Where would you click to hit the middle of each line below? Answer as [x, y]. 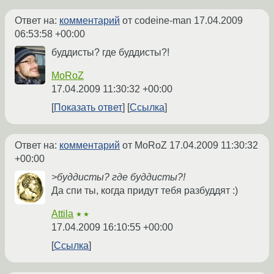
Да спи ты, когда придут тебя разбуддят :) [145, 191]
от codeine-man [157, 21]
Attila [62, 214]
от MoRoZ [145, 146]
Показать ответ [88, 108]
